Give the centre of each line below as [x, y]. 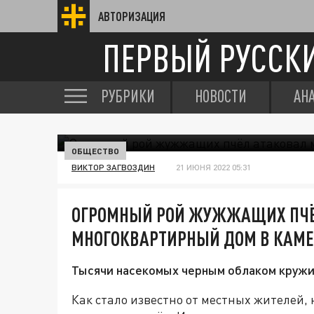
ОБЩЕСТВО [95, 151]
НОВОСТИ [221, 96]
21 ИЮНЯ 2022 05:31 [213, 167]
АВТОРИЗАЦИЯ [132, 16]
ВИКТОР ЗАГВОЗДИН [113, 167]
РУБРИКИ [128, 96]
